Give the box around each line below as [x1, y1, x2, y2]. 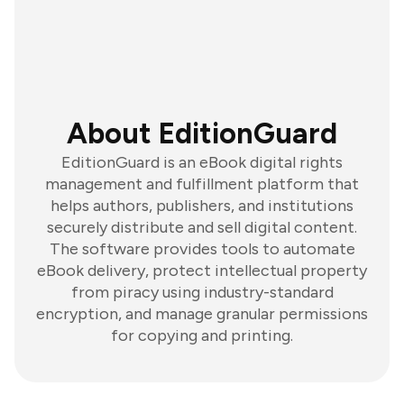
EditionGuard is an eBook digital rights [61, 152, 343, 172]
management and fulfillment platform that [45, 174, 359, 194]
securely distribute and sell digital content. [47, 217, 357, 237]
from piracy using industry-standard [70, 282, 334, 302]
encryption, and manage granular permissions [36, 304, 368, 324]
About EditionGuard [67, 116, 337, 151]
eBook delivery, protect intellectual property [37, 261, 367, 280]
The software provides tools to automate [49, 239, 355, 259]
